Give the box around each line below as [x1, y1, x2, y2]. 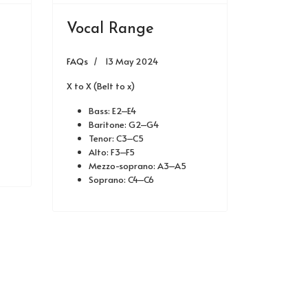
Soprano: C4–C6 [89, 173, 154, 186]
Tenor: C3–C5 [89, 132, 144, 144]
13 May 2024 [105, 55, 158, 67]
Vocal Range [67, 21, 154, 37]
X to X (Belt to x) [67, 80, 135, 92]
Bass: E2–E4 [89, 104, 136, 117]
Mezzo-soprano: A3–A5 [89, 159, 186, 172]
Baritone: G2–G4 [89, 118, 159, 131]
